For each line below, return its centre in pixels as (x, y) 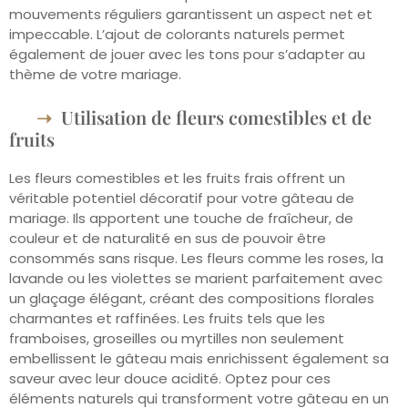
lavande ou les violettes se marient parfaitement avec (196, 279)
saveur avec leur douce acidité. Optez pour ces (170, 379)
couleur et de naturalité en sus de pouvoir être (168, 239)
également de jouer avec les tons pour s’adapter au (187, 54)
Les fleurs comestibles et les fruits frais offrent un (177, 178)
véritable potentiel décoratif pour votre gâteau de (182, 199)
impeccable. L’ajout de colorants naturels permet (177, 34)
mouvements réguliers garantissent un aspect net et (191, 14)
